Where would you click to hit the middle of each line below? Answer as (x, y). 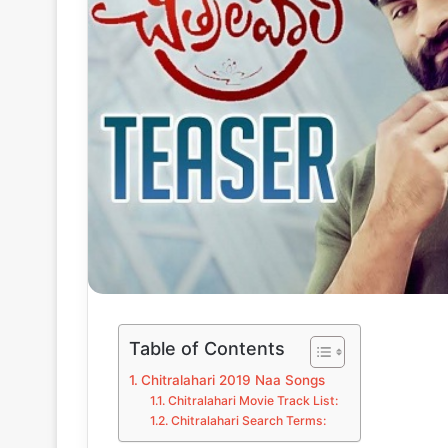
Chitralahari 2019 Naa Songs (232, 380)
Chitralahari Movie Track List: (252, 401)
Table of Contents (207, 349)
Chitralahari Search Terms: (248, 421)
